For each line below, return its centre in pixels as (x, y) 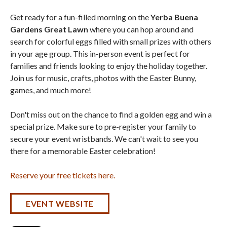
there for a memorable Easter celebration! (83, 151)
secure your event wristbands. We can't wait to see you (104, 139)
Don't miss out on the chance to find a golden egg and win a (111, 115)
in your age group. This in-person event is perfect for (100, 54)
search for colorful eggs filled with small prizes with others (111, 42)
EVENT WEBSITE (60, 204)
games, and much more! (51, 90)
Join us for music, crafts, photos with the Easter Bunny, (103, 78)
